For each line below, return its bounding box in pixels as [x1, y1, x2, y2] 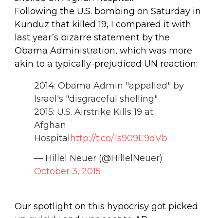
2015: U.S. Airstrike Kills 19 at [34, 106, 153, 117]
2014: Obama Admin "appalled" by [34, 80, 184, 91]
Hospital [34, 132, 70, 144]
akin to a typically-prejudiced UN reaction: [15, 58, 198, 69]
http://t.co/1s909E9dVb [70, 132, 167, 144]
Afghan [34, 119, 66, 130]
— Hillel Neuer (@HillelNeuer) [34, 152, 163, 163]
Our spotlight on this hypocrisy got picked [15, 200, 198, 212]
